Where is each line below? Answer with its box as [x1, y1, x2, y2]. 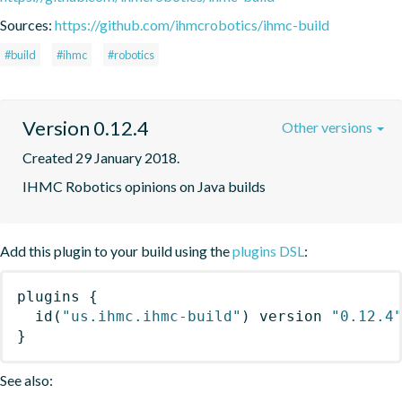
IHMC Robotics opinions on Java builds [22, 177, 266, 195]
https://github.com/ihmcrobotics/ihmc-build [55, 15, 329, 33]
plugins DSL [232, 241, 304, 259]
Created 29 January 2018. [22, 148, 179, 166]
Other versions [282, 118, 375, 135]
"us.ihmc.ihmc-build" [62, 307, 241, 325]
